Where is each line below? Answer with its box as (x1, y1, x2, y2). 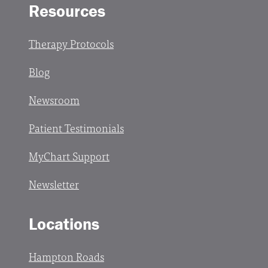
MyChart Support (29, 147, 109, 165)
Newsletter (29, 175, 79, 193)
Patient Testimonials (29, 118, 124, 136)
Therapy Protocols (29, 34, 114, 52)
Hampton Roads (29, 247, 104, 265)
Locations (29, 213, 99, 234)
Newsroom (29, 90, 80, 108)
